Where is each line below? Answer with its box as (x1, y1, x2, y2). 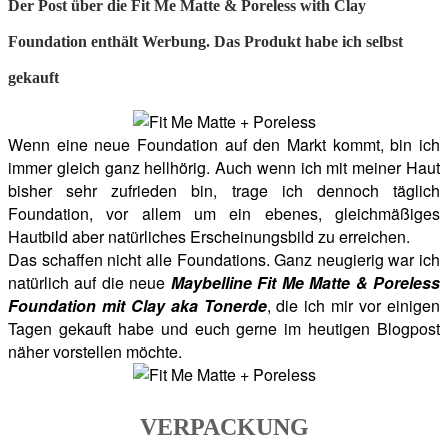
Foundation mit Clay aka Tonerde (8, 293, 267, 317)
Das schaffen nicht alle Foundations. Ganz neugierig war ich (8, 247, 440, 271)
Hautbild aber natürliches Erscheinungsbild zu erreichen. (8, 224, 410, 248)
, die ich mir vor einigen (266, 293, 441, 317)
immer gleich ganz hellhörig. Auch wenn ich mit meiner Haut (8, 155, 440, 179)
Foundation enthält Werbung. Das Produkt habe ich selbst (8, 32, 403, 50)
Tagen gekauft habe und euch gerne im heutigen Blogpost (8, 316, 440, 340)
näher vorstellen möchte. (8, 339, 182, 363)
